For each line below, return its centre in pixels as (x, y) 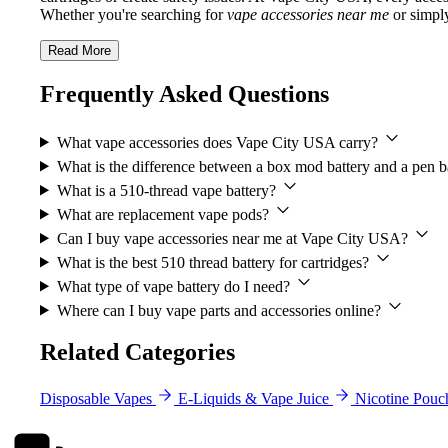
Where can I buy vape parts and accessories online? (220, 310)
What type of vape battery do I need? (175, 286)
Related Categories (137, 352)
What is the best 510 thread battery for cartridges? (214, 262)
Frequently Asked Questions (184, 93)
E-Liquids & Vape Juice (253, 399)
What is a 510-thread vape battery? (168, 190)
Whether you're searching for (133, 14)
